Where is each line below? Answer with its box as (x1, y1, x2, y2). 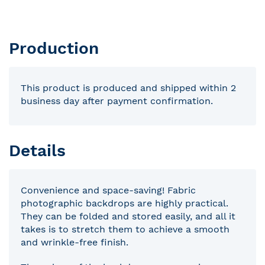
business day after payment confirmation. (21, 95, 213, 106)
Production (9, 38, 99, 58)
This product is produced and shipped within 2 (21, 82, 236, 93)
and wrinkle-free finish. (21, 236, 128, 248)
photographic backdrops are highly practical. (21, 197, 228, 209)
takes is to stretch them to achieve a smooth (21, 223, 230, 235)
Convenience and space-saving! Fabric (21, 184, 196, 196)
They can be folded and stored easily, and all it (21, 210, 235, 222)
